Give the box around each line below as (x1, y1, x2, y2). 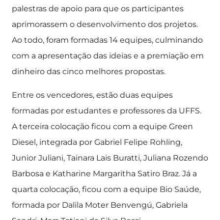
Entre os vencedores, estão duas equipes (12, 90, 173, 100)
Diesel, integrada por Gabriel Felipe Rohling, (12, 137, 182, 147)
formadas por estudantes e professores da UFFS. (12, 106, 201, 115)
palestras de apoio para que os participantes (12, 4, 184, 13)
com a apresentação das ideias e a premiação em (12, 51, 204, 60)
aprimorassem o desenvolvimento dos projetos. (12, 20, 198, 29)
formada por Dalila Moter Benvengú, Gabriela (12, 200, 188, 210)
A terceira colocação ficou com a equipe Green (12, 122, 193, 131)
